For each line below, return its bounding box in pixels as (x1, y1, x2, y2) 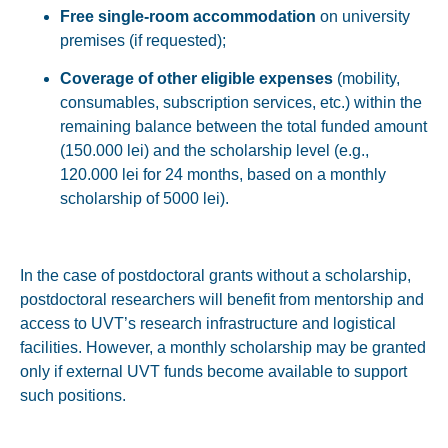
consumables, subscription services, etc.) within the (60, 94, 422, 112)
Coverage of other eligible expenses (60, 70, 333, 88)
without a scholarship (257, 266, 407, 284)
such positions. (20, 386, 126, 404)
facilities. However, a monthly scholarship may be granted (20, 338, 426, 356)
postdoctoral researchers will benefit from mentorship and (20, 290, 424, 308)
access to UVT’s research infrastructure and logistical (20, 314, 396, 332)
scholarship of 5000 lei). (60, 190, 229, 208)
